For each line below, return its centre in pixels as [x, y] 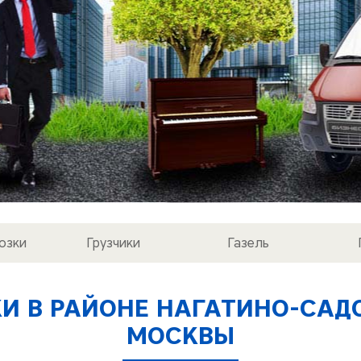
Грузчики [113, 243]
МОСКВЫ [180, 336]
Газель [248, 243]
